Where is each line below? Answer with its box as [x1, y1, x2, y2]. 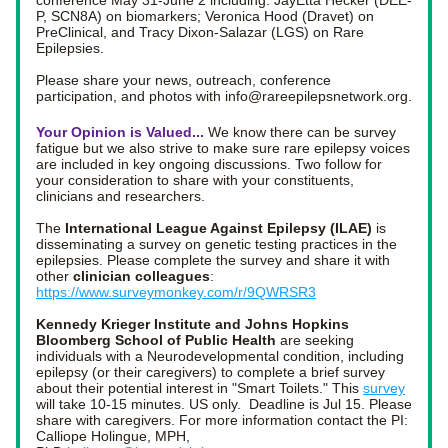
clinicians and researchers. [36, 188, 209, 204]
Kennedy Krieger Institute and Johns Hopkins [36, 316, 349, 332]
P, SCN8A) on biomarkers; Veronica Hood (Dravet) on [36, 8, 374, 24]
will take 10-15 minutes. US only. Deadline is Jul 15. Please [36, 396, 412, 412]
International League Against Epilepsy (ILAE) [61, 220, 372, 236]
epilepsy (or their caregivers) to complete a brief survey [36, 364, 385, 380]
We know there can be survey [208, 124, 396, 140]
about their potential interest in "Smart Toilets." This [36, 380, 363, 396]
